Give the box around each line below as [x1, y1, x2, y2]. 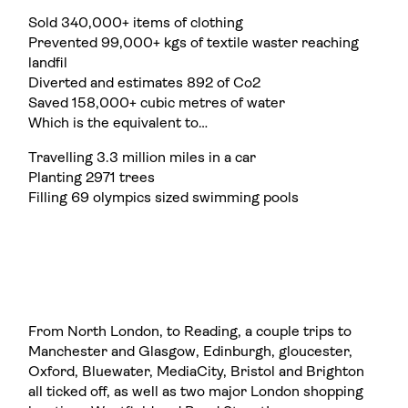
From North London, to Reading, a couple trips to [28, 325, 352, 341]
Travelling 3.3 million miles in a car [28, 150, 257, 166]
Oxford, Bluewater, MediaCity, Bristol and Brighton [28, 365, 365, 381]
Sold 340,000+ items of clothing [28, 16, 244, 32]
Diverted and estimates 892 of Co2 [28, 76, 261, 92]
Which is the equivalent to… [28, 117, 209, 132]
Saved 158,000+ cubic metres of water [28, 97, 286, 112]
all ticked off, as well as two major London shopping [28, 385, 364, 401]
